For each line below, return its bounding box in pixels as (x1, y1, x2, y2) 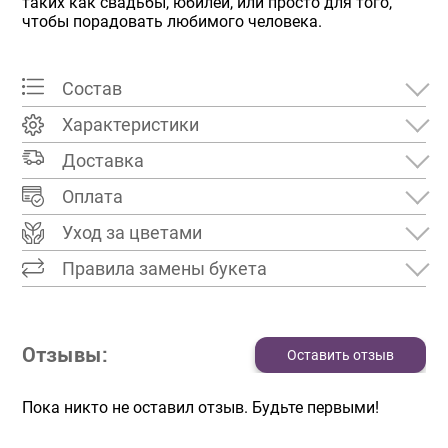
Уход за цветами (62, 222, 203, 244)
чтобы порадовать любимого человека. (22, 12, 323, 32)
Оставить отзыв (286, 347, 394, 364)
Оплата (62, 186, 124, 208)
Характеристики (62, 114, 200, 136)
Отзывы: (22, 343, 109, 368)
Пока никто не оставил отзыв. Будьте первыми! (22, 398, 380, 418)
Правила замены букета (62, 258, 268, 280)
